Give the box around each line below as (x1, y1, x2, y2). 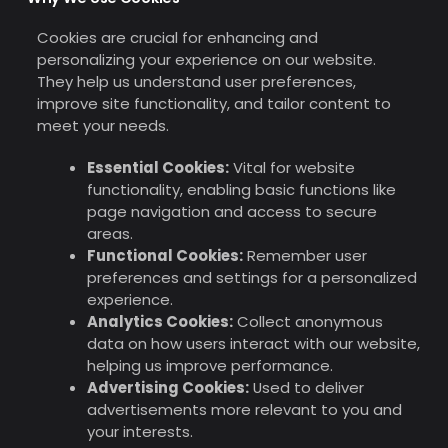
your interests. (86, 420, 193, 442)
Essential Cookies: (86, 156, 229, 178)
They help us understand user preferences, (36, 70, 356, 92)
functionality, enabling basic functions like (86, 178, 396, 200)
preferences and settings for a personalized (86, 266, 417, 288)
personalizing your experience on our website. (36, 48, 376, 70)
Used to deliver (248, 376, 364, 398)
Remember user (242, 244, 367, 266)
